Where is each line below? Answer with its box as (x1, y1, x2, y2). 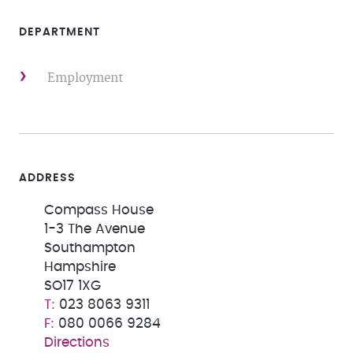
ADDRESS (19, 173, 76, 184)
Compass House (44, 204, 154, 217)
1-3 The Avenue (44, 223, 145, 236)
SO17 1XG (44, 280, 101, 292)
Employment (47, 71, 123, 86)
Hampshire (44, 261, 116, 273)
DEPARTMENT (19, 27, 100, 38)
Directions (44, 336, 110, 349)
